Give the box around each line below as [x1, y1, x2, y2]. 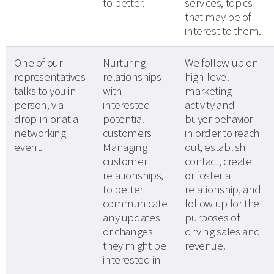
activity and [185, 98, 235, 113]
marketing [185, 84, 232, 98]
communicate [103, 196, 168, 211]
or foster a [185, 168, 231, 183]
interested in [103, 253, 161, 267]
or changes [103, 224, 153, 239]
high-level [185, 70, 229, 84]
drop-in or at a [14, 112, 78, 127]
